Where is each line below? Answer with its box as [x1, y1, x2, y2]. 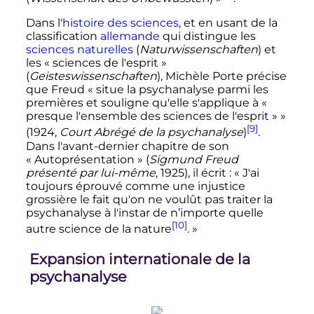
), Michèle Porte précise [156, 69, 287, 83]
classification [25, 29, 100, 43]
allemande [100, 29, 160, 43]
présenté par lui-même [25, 165, 156, 179]
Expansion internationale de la [29, 250, 250, 268]
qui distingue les [159, 29, 256, 43]
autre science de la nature [25, 221, 172, 235]
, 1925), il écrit [155, 165, 226, 179]
